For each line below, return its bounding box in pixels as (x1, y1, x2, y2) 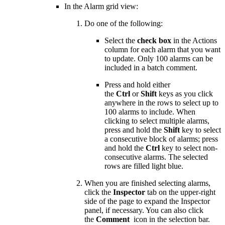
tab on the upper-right (145, 187, 215, 196)
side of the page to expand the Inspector (84, 196, 210, 205)
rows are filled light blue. (104, 161, 183, 170)
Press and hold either (104, 80, 170, 89)
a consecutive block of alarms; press (104, 134, 218, 143)
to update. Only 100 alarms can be (104, 54, 213, 63)
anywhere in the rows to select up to (104, 98, 218, 107)
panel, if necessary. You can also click (84, 205, 203, 214)
